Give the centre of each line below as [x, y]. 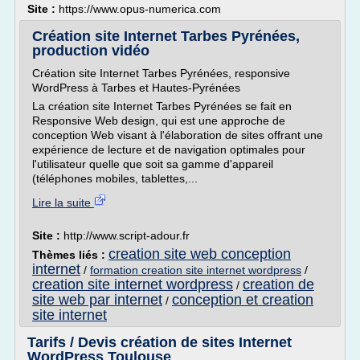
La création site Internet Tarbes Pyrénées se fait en [162, 106]
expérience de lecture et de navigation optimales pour [169, 149]
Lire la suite [63, 202]
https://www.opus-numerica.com [140, 9]
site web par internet [97, 300]
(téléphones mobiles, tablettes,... [115, 178]
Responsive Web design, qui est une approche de [159, 121]
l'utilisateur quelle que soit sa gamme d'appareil [153, 164]
